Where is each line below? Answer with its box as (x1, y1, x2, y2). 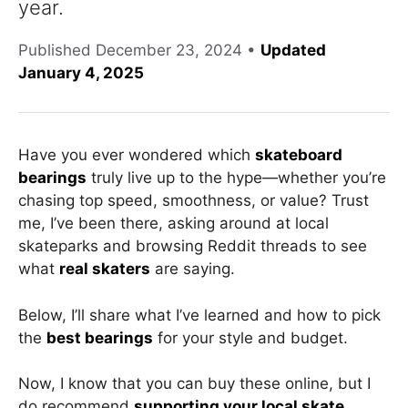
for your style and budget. (153, 328, 348, 347)
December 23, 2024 (96, 41, 242, 59)
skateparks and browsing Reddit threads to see (18, 237, 367, 255)
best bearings (46, 328, 153, 347)
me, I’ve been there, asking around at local (18, 214, 329, 232)
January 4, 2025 (18, 64, 144, 82)
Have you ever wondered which (18, 146, 255, 164)
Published (18, 41, 96, 59)
